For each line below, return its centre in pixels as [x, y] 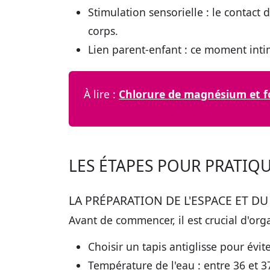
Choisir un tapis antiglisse [152, 247]
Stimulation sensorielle [146, 12]
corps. [103, 31]
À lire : [101, 94]
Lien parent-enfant [135, 50]
